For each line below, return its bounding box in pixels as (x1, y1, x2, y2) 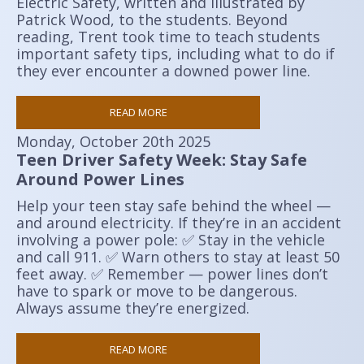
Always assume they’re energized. (16, 298, 249, 318)
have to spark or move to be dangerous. (16, 281, 297, 301)
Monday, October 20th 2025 (16, 132, 210, 151)
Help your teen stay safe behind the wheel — (16, 196, 331, 215)
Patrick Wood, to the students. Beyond (16, 10, 288, 29)
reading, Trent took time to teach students (16, 27, 320, 46)
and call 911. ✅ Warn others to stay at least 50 (16, 247, 340, 266)
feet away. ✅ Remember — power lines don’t (16, 264, 328, 284)
